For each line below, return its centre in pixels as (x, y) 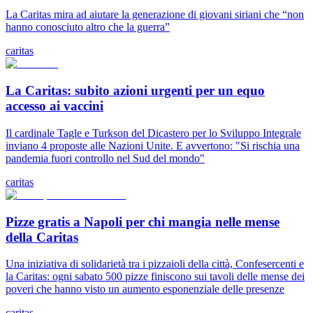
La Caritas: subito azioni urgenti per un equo (135, 91)
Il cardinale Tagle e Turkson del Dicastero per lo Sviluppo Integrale (153, 133)
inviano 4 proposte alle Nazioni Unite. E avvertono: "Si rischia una (153, 145)
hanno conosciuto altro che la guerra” (88, 27)
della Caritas (42, 237)
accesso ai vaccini (54, 106)
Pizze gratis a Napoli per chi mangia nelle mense (143, 221)
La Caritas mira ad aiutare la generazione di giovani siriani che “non (155, 15)
